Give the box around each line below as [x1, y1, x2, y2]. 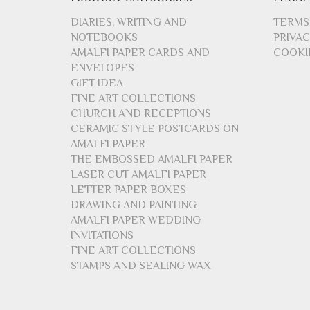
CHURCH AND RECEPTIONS [71, 107, 211, 120]
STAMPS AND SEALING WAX [71, 259, 211, 272]
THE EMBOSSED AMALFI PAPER [71, 152, 232, 165]
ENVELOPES [71, 61, 134, 74]
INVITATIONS [71, 228, 134, 241]
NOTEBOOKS [71, 30, 138, 44]
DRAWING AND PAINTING [71, 198, 197, 211]
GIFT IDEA [71, 76, 123, 89]
